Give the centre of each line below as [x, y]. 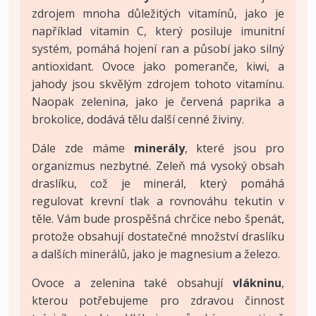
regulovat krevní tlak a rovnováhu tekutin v [158, 201]
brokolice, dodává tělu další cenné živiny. [138, 119]
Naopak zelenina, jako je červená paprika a [158, 101]
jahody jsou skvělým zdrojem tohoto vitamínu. [158, 84]
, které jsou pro [234, 148]
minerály [159, 148]
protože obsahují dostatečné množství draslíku [158, 236]
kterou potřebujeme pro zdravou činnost [158, 300]
